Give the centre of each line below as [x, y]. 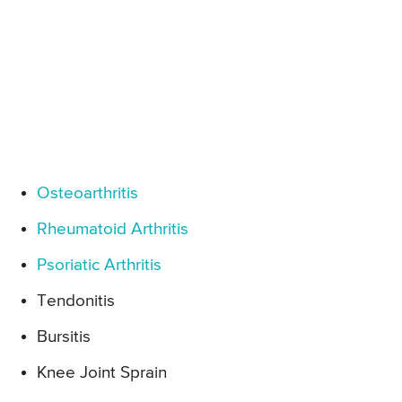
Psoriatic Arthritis [99, 266]
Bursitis [64, 337]
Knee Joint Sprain [102, 373]
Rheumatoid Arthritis [113, 230]
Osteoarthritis [87, 194]
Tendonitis [76, 301]
